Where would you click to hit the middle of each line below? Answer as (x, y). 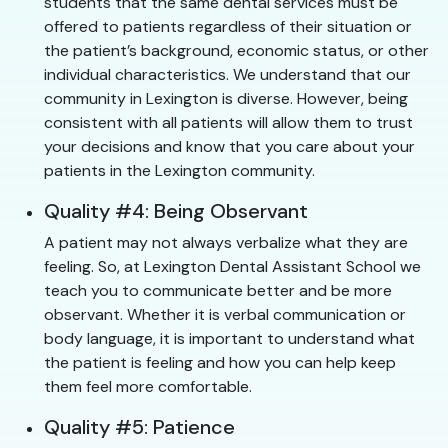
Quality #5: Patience (139, 427)
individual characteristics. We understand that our (227, 75)
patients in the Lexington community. (179, 171)
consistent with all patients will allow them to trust (228, 123)
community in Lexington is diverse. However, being (226, 99)
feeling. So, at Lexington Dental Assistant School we (232, 267)
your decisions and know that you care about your (229, 147)
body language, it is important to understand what (229, 339)
